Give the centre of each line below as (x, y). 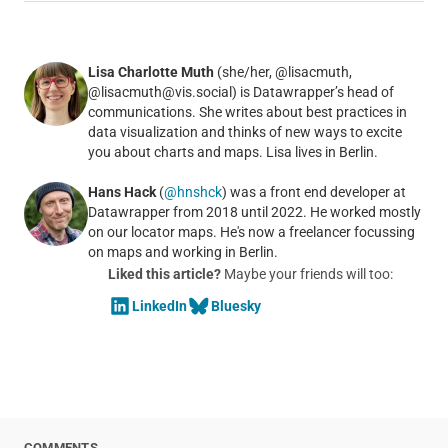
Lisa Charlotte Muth (150, 71)
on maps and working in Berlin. (182, 251)
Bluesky (235, 305)
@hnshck (192, 191)
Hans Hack (121, 191)
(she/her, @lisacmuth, (282, 71)
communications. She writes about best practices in (247, 111)
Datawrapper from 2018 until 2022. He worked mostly (254, 211)
